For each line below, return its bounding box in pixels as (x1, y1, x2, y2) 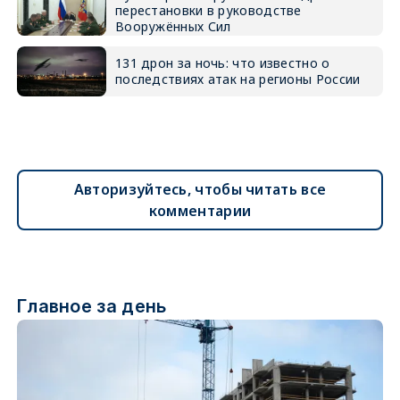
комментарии (148, 201, 252, 221)
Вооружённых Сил (114, 18, 231, 35)
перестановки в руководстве (114, 2, 302, 19)
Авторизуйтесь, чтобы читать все (73, 179, 327, 199)
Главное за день (16, 296, 167, 317)
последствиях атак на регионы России (114, 71, 361, 87)
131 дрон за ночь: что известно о (114, 54, 330, 71)
